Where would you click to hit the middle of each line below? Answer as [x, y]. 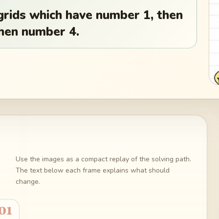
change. [28, 181]
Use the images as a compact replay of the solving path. [103, 159]
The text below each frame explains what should [92, 170]
